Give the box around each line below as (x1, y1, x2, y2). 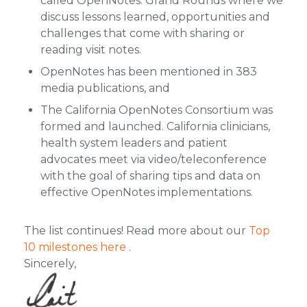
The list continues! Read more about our (23, 224, 249, 237)
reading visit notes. (40, 43, 141, 56)
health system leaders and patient (40, 136, 228, 149)
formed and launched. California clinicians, (40, 120, 270, 133)
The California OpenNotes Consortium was (40, 103, 273, 116)
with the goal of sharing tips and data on (40, 169, 260, 182)
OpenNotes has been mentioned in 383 (40, 65, 257, 78)
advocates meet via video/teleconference (40, 153, 267, 166)
